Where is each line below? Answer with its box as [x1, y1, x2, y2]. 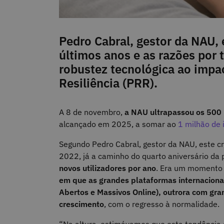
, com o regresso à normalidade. [104, 199, 219, 209]
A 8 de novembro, [59, 107, 124, 117]
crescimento [59, 199, 104, 209]
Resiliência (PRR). [59, 75, 157, 91]
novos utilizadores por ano [59, 163, 156, 173]
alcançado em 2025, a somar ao [59, 119, 178, 129]
